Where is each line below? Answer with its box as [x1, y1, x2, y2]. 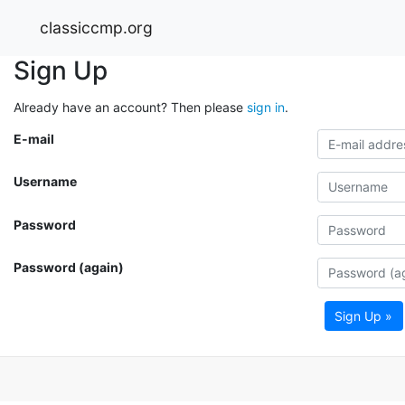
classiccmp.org [40, 17, 153, 37]
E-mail [14, 130, 54, 146]
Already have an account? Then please [14, 99, 247, 115]
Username [14, 174, 77, 189]
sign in [247, 99, 285, 115]
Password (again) [14, 259, 124, 275]
